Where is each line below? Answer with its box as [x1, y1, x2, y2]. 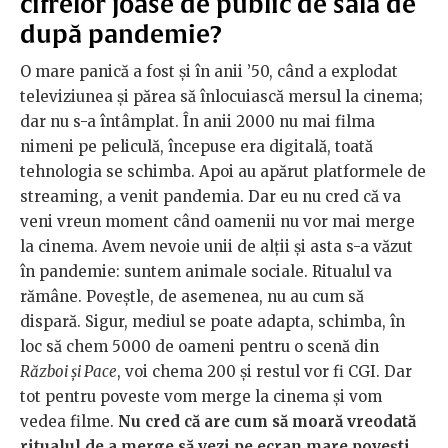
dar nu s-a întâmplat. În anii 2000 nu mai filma [20, 112, 375, 132]
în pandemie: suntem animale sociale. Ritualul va [20, 262, 392, 282]
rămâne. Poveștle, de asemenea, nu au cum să [20, 287, 364, 307]
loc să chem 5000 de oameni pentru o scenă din [20, 337, 379, 357]
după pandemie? [20, 20, 228, 49]
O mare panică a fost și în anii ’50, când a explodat [20, 62, 398, 82]
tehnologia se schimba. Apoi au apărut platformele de [20, 162, 426, 182]
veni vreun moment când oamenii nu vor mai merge [20, 212, 415, 232]
